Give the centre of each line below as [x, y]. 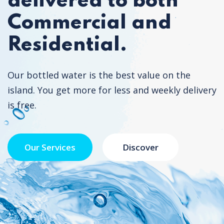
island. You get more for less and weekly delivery [112, 90]
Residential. [67, 45]
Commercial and [89, 23]
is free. [22, 105]
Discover [140, 147]
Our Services [50, 147]
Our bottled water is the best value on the [99, 75]
